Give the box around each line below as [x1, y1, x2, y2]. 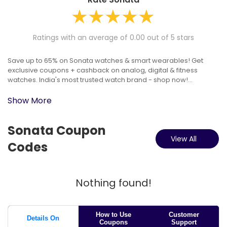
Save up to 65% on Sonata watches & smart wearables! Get [8, 56, 203, 65]
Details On [27, 214, 60, 222]
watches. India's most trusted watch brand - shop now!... [8, 75, 193, 85]
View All [171, 134, 197, 144]
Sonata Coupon [8, 122, 106, 139]
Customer [168, 211, 199, 218]
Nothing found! [75, 176, 152, 190]
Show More [8, 95, 52, 106]
